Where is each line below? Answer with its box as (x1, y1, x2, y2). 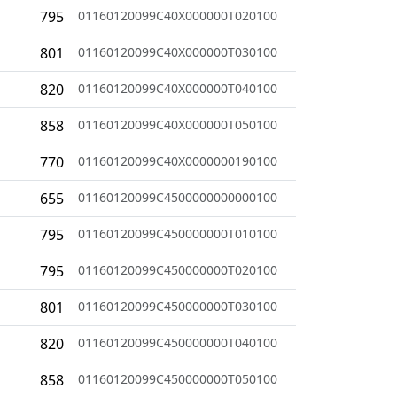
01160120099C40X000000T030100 (78, 43, 277, 60)
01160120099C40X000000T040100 (78, 79, 277, 97)
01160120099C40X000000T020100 (78, 6, 277, 24)
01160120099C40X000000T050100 (78, 115, 277, 133)
